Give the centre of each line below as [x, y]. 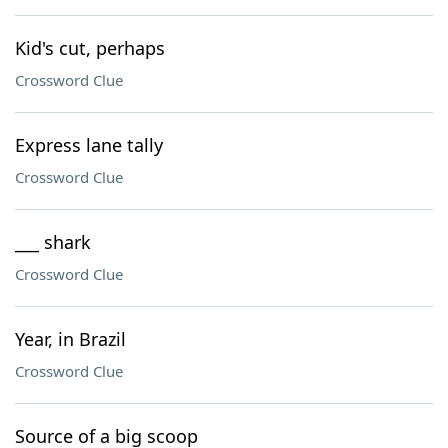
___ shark [53, 242]
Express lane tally [89, 145]
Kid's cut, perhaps [90, 48]
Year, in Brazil [70, 339]
